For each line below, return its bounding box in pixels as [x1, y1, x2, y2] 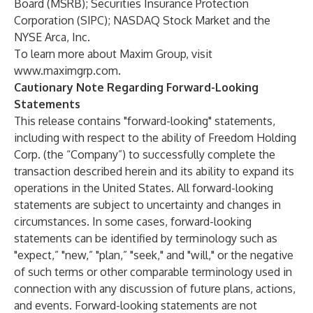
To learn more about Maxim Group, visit [14, 47, 212, 61]
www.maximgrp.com [14, 64, 118, 78]
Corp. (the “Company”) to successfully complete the [14, 147, 275, 161]
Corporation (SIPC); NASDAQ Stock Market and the [14, 13, 270, 27]
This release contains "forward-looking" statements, [14, 114, 275, 128]
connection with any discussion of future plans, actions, [14, 282, 296, 296]
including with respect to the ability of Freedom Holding [14, 131, 296, 145]
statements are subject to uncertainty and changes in [14, 198, 281, 212]
